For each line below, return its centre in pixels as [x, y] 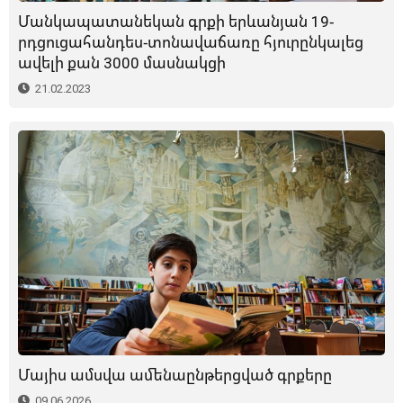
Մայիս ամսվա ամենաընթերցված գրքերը [175, 375]
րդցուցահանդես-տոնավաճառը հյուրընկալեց [191, 42]
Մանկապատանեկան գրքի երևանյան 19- [176, 22]
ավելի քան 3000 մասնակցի [122, 63]
